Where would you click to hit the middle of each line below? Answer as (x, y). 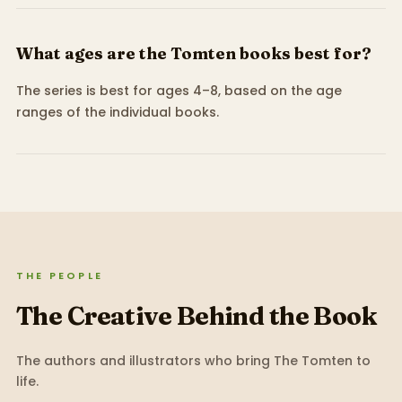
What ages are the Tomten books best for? (193, 54)
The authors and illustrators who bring (144, 360)
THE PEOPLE (59, 276)
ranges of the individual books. (117, 113)
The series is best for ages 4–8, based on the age (179, 91)
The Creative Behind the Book (197, 316)
